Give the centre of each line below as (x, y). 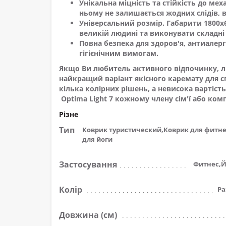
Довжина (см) (88, 215)
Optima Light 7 (86, 99)
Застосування (88, 164)
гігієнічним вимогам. (119, 53)
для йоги (97, 139)
